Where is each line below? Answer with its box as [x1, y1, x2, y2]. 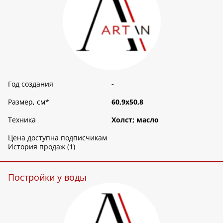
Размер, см [8, 97, 45, 107]
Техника [8, 115, 36, 125]
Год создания [8, 79, 53, 89]
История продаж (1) [8, 142, 75, 152]
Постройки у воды [8, 171, 87, 184]
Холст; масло [111, 115, 159, 125]
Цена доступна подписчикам [8, 133, 107, 143]
